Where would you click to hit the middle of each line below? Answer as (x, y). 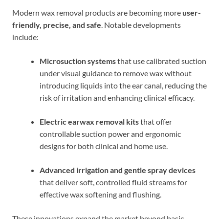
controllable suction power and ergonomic (110, 133)
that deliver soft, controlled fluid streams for (113, 182)
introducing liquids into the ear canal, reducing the (123, 85)
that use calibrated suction (161, 61)
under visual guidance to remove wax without (116, 73)
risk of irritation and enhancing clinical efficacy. (117, 97)
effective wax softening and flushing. (100, 194)
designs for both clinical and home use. (104, 146)
